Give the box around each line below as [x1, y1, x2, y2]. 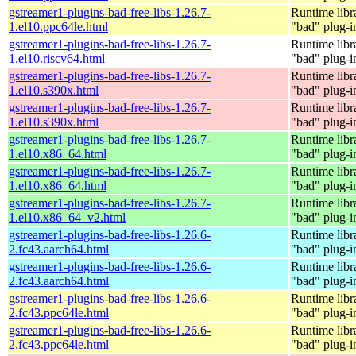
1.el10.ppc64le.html [9, 19, 108, 33]
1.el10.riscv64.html [9, 51, 105, 65]
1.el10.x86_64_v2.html [9, 210, 126, 224]
